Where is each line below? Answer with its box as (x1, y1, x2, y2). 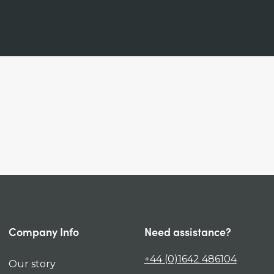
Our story (8, 258, 56, 270)
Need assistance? (144, 224, 231, 239)
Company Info (8, 224, 79, 239)
